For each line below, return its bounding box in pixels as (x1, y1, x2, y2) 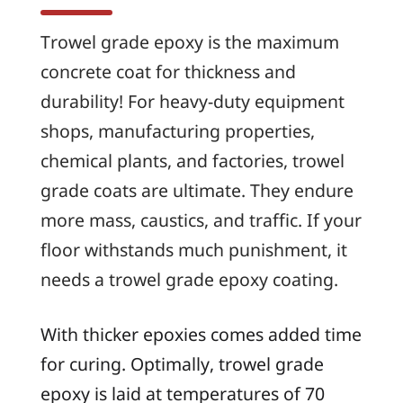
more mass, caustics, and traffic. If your (40, 208, 362, 233)
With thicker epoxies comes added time (40, 321, 362, 346)
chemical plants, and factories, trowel (40, 148, 345, 174)
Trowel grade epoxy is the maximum (40, 30, 339, 55)
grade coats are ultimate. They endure (40, 178, 354, 203)
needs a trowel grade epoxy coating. (40, 267, 338, 292)
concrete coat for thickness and (40, 59, 296, 85)
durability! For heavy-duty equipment (40, 89, 345, 114)
